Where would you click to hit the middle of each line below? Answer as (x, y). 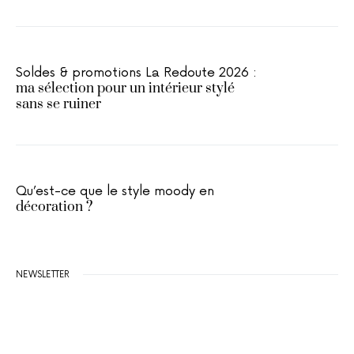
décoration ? (54, 207)
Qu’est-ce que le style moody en (115, 191)
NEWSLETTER (43, 275)
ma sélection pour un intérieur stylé (125, 88)
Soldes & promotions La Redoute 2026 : (136, 73)
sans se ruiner (58, 104)
